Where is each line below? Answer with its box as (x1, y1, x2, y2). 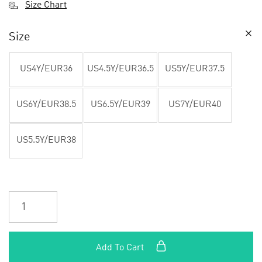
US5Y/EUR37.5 (165, 64, 225, 74)
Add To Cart (95, 243, 146, 253)
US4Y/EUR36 (19, 64, 73, 74)
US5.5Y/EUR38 (16, 136, 76, 146)
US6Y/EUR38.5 (16, 100, 76, 110)
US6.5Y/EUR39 (91, 100, 151, 110)
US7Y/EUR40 (168, 100, 222, 110)
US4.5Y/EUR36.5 (87, 64, 154, 74)
